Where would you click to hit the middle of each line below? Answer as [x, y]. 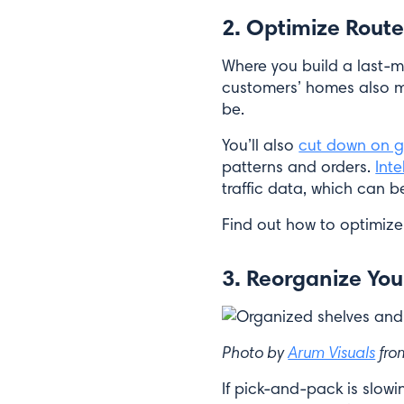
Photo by [255, 352]
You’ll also [261, 145]
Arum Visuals [332, 352]
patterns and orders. [299, 167]
